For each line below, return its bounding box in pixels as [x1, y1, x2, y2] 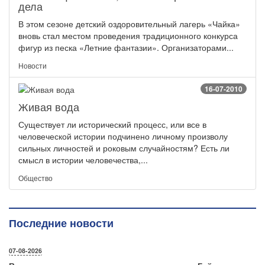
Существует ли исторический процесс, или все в [18, 118, 206, 131]
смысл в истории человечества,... [18, 154, 148, 166]
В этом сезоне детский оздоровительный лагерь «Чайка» [18, 18, 240, 30]
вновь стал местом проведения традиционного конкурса [18, 30, 238, 42]
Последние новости [9, 215, 114, 231]
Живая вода [18, 99, 79, 115]
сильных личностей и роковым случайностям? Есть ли [18, 142, 230, 154]
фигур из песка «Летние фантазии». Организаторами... [18, 41, 234, 54]
